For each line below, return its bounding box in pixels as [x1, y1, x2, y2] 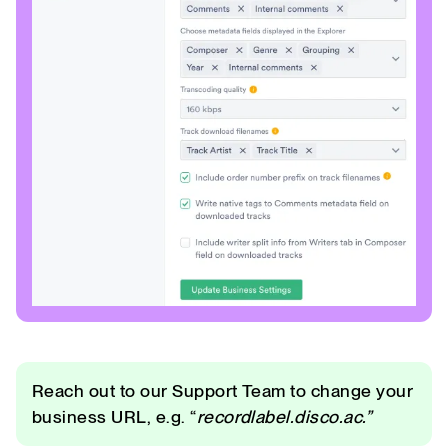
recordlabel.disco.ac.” [196, 405, 372, 427]
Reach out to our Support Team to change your [32, 379, 414, 401]
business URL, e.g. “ [32, 405, 197, 427]
